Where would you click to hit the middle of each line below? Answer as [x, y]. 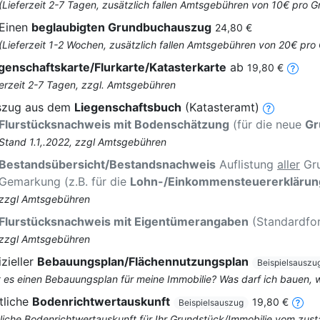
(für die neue [267, 125]
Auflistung [246, 165]
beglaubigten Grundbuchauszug [121, 27]
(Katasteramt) [220, 107]
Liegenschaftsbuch [128, 107]
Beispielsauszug [211, 303]
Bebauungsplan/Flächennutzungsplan [143, 262]
